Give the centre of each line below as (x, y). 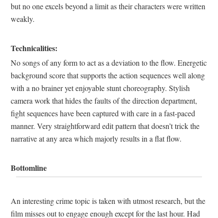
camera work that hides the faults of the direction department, (104, 101)
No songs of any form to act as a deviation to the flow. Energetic (109, 63)
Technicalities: (34, 48)
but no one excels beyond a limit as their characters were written (108, 6)
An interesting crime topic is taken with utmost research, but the (108, 201)
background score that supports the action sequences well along (108, 75)
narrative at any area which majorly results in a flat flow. (96, 139)
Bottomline (29, 168)
